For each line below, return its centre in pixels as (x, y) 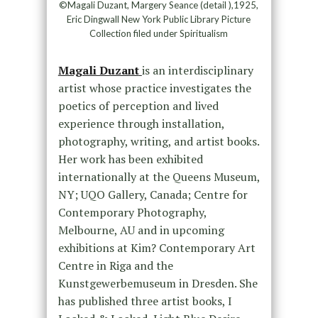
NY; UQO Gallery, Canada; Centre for (153, 194)
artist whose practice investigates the (154, 88)
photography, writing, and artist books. (158, 141)
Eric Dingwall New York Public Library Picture (159, 19)
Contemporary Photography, (132, 212)
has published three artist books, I (145, 301)
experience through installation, (141, 123)
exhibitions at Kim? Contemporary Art (157, 247)
